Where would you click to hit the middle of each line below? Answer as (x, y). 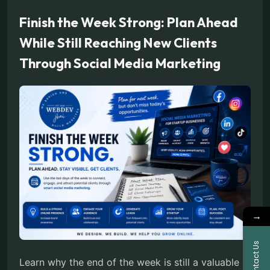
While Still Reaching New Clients (118, 42)
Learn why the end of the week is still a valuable (129, 262)
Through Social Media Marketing (120, 63)
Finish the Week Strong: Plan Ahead (129, 22)
